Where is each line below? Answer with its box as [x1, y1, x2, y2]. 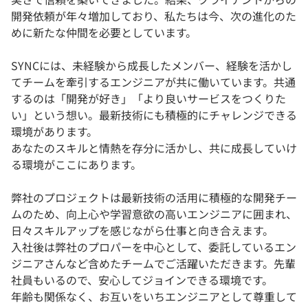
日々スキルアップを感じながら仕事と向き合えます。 [11, 222, 274, 239]
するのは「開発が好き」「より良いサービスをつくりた [11, 90, 286, 107]
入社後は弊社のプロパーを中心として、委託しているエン [11, 239, 296, 256]
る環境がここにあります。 [11, 156, 142, 173]
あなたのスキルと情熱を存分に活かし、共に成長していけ [11, 140, 297, 157]
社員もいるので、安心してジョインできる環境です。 [11, 272, 273, 289]
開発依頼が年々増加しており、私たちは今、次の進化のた [11, 8, 296, 25]
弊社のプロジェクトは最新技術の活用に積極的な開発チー [11, 189, 297, 206]
